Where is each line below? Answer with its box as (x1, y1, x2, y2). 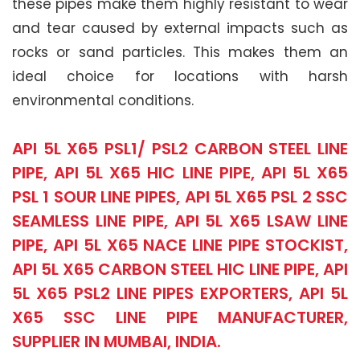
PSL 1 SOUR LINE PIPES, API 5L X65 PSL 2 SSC (12, 186, 348, 209)
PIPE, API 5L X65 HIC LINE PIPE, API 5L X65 (12, 162, 348, 185)
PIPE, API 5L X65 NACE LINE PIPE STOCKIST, (12, 234, 348, 257)
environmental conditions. (12, 91, 194, 111)
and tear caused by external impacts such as (12, 18, 348, 39)
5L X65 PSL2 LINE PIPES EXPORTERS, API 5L (12, 282, 348, 305)
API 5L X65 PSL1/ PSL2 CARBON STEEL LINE (12, 137, 348, 161)
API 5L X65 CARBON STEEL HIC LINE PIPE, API (12, 258, 348, 281)
